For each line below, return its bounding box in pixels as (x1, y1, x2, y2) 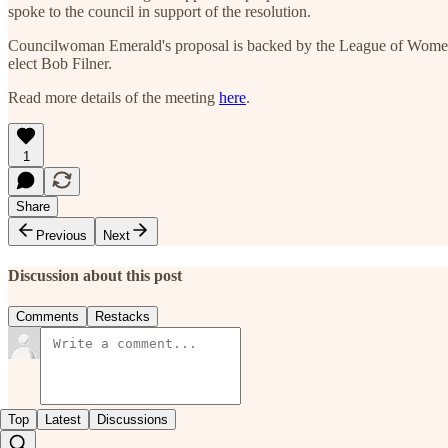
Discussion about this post (8, 267, 182, 285)
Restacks (95, 309, 150, 325)
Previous (36, 227, 87, 243)
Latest (45, 412, 81, 428)
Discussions (97, 412, 168, 428)
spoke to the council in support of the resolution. (8, 2, 311, 20)
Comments (16, 309, 79, 325)
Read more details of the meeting (8, 88, 219, 106)
